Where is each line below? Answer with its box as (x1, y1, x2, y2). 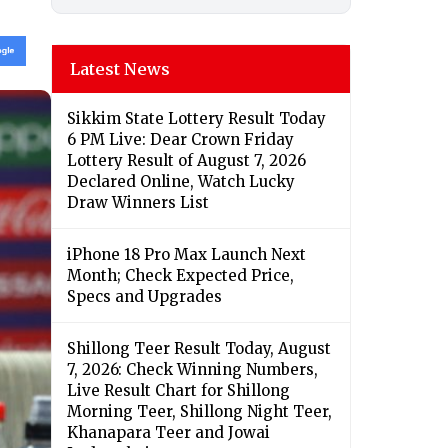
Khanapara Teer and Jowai (67, 423, 270, 443)
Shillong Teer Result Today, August (67, 339, 331, 359)
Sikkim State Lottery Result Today (67, 109, 326, 129)
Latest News (70, 59, 170, 80)
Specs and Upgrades (67, 287, 222, 307)
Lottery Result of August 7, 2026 (67, 151, 306, 171)
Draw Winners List (67, 193, 209, 213)
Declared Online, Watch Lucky (67, 172, 295, 192)
